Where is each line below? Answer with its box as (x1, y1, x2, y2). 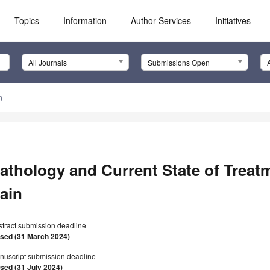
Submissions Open (147, 57, 210, 68)
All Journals (28, 57, 67, 68)
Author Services (131, 14, 192, 27)
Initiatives (215, 14, 251, 27)
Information (63, 14, 107, 27)
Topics (14, 14, 40, 27)
